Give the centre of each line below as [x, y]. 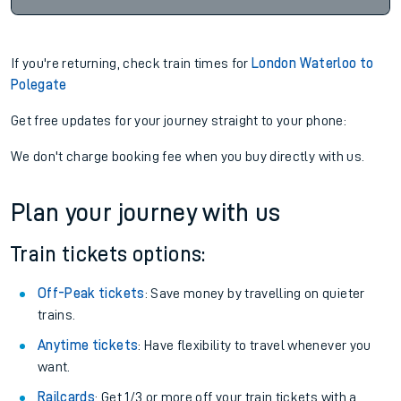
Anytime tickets [88, 346]
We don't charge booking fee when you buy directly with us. [188, 157]
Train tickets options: [108, 254]
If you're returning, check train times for [132, 64]
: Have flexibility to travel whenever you [255, 346]
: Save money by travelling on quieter [255, 294]
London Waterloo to [313, 64]
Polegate [39, 85]
